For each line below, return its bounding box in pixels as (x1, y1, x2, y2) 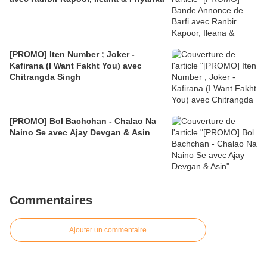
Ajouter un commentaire (69, 226, 147, 234)
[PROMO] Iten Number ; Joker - (10, 49, 135, 59)
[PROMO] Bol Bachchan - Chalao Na (10, 116, 156, 126)
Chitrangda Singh (10, 72, 81, 82)
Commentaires (10, 194, 92, 207)
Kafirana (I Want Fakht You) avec (10, 61, 142, 70)
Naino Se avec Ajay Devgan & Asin (10, 128, 150, 137)
